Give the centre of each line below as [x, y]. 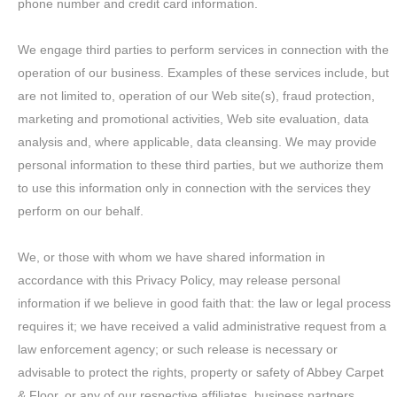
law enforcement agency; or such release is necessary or [178, 349]
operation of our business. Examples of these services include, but [204, 73]
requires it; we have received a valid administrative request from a [202, 326]
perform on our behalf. [83, 211]
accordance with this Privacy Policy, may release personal [179, 280]
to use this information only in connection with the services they [195, 188]
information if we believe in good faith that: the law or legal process [205, 303]
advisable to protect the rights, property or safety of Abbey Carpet [201, 372]
